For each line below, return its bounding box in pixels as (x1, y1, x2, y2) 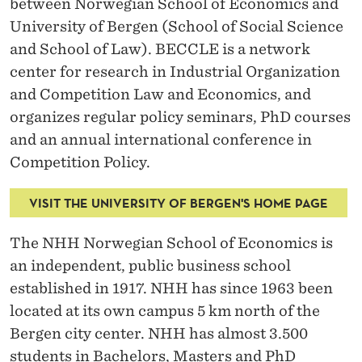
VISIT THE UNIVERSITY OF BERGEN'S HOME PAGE (29, 194, 328, 211)
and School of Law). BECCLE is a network (10, 40, 310, 57)
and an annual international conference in (10, 130, 312, 148)
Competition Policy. (10, 153, 150, 170)
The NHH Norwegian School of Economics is (10, 234, 333, 251)
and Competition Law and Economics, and (10, 85, 311, 103)
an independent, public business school (10, 256, 291, 274)
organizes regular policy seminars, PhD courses (10, 107, 351, 125)
